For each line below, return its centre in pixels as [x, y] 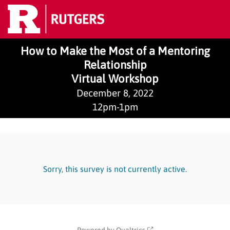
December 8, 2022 [115, 93]
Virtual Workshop [115, 79]
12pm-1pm [115, 107]
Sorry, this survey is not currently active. [115, 169]
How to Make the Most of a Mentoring [115, 51]
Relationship [115, 65]
